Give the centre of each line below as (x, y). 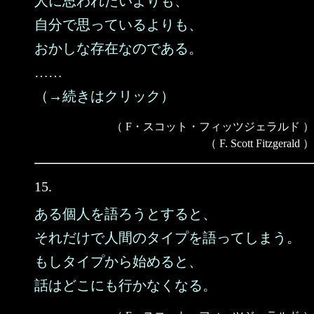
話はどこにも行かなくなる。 (125, 285)
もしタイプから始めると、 (118, 261)
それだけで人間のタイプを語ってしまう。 (168, 238)
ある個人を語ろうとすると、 (125, 214)
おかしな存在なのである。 (118, 48)
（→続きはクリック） (104, 96)
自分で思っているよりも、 (118, 25)
